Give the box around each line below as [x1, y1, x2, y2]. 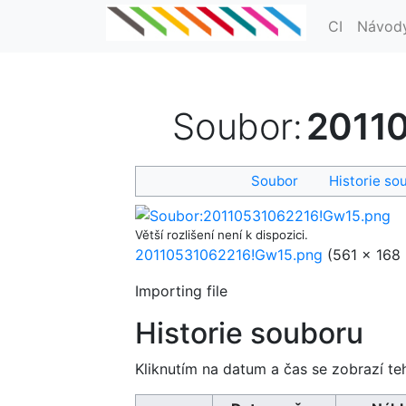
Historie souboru [135, 315, 363, 352]
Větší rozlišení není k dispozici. [135, 227, 308, 243]
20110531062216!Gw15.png [135, 246, 323, 265]
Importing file [135, 282, 227, 301]
